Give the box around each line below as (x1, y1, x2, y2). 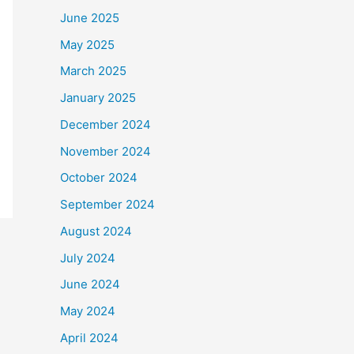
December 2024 (60, 116, 151, 132)
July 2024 (60, 250, 115, 265)
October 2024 (60, 170, 137, 186)
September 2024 (60, 197, 155, 212)
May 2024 (60, 303, 115, 318)
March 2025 (60, 63, 126, 79)
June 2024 (60, 277, 120, 292)
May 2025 (60, 36, 115, 52)
